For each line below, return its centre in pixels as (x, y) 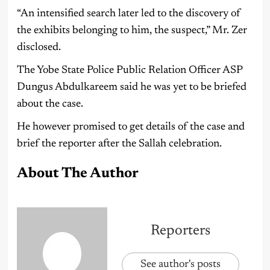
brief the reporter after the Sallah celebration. (119, 144)
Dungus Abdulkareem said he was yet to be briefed (131, 87)
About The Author (77, 173)
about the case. (50, 104)
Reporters (180, 231)
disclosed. (39, 47)
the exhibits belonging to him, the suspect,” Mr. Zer (132, 30)
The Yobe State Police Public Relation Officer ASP (129, 70)
